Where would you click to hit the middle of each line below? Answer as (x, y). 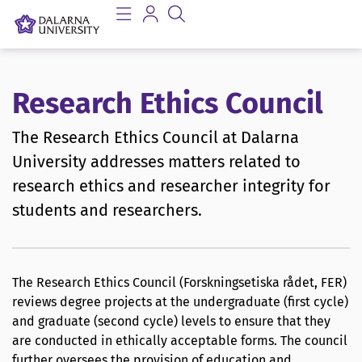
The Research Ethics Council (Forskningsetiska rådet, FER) (179, 283)
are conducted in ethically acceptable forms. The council (180, 341)
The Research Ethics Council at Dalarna (156, 138)
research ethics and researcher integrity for (171, 186)
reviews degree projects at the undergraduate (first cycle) (180, 302)
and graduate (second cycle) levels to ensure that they (171, 322)
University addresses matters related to (156, 162)
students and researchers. (107, 210)
